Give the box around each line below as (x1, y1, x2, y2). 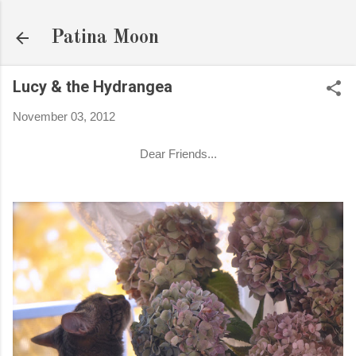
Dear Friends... (139, 146, 217, 161)
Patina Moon (51, 29, 159, 48)
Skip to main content (125, 13, 231, 26)
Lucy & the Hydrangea (13, 77, 172, 96)
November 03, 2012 (13, 110, 115, 123)
